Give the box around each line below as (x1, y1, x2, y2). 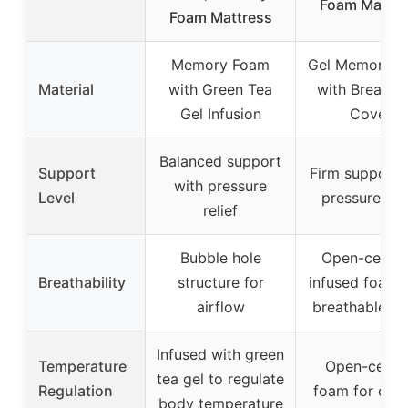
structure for (177, 273, 264, 292)
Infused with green (157, 345, 284, 364)
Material (38, 80, 94, 99)
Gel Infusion (179, 105, 261, 124)
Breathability (38, 273, 126, 292)
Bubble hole (179, 249, 261, 268)
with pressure (174, 177, 267, 196)
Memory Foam (171, 56, 270, 75)
